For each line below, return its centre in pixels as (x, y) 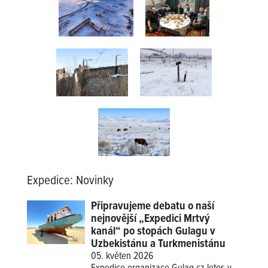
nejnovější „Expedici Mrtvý (151, 219)
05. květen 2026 (122, 256)
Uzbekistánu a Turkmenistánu (159, 244)
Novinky (95, 181)
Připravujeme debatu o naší (153, 206)
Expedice (48, 181)
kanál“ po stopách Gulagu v (153, 231)
